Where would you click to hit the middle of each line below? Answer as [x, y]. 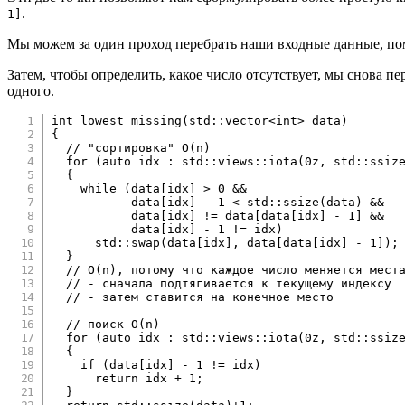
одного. [31, 90]
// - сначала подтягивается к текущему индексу [229, 283]
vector [247, 120]
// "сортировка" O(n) [139, 147]
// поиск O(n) [113, 324]
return [117, 378]
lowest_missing [132, 120]
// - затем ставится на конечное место [200, 297]
